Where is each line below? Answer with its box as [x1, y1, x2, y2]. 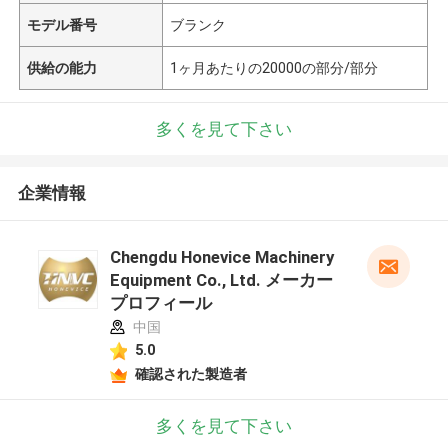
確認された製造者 [134, 365, 247, 382]
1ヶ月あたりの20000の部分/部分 [170, 59, 379, 76]
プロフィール [109, 293, 212, 314]
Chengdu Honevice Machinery [109, 247, 334, 268]
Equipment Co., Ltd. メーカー [109, 270, 333, 291]
